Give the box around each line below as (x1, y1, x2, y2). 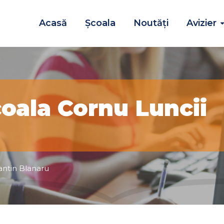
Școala (85, 17, 116, 28)
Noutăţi (133, 17, 169, 28)
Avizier (186, 17, 217, 28)
